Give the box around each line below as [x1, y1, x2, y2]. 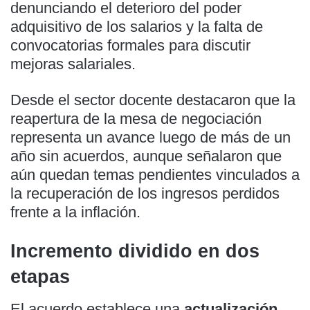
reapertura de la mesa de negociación [10, 110, 262, 128]
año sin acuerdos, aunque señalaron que [10, 147, 282, 165]
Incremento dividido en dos [10, 241, 259, 262]
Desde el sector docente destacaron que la [10, 91, 295, 109]
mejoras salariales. [10, 55, 136, 73]
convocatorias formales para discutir [10, 37, 250, 55]
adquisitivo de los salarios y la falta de [10, 18, 263, 36]
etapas [10, 266, 70, 288]
